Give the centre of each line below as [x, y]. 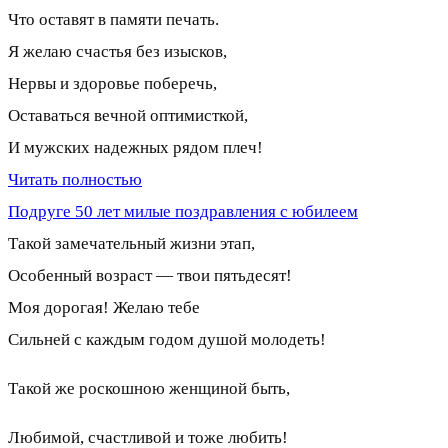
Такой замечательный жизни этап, [131, 243]
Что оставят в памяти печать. [113, 19]
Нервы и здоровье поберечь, [112, 83]
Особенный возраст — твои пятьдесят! [150, 275]
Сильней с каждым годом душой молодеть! [167, 339]
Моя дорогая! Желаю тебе [104, 307]
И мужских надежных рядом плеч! [135, 147]
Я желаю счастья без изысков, [117, 51]
